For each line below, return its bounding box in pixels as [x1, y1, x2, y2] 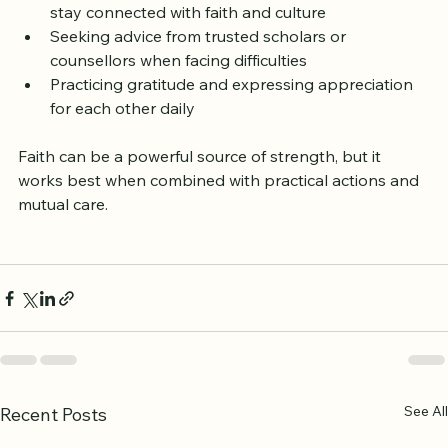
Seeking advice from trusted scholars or [50, 60, 350, 81]
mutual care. [18, 228, 108, 249]
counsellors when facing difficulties [50, 84, 315, 105]
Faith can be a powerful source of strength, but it [18, 180, 385, 201]
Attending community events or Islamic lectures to [50, 12, 429, 33]
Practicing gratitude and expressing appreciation [50, 108, 417, 129]
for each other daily [50, 132, 195, 153]
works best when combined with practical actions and [18, 204, 423, 225]
